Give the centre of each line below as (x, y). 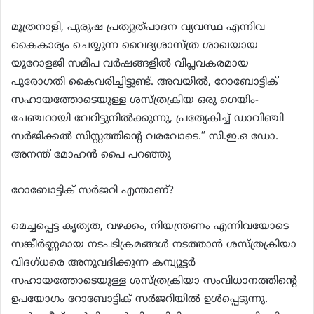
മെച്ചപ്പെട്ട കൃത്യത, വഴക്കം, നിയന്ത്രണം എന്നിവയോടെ (150, 226)
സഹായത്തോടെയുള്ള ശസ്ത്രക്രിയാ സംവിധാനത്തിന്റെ (154, 281)
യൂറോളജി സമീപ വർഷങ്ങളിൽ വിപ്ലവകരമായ (130, 64)
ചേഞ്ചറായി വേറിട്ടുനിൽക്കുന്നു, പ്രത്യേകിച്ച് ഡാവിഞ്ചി (148, 118)
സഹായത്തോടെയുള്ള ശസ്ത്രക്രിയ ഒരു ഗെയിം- (135, 100)
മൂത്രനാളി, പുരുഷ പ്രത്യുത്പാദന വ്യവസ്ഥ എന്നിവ (138, 27)
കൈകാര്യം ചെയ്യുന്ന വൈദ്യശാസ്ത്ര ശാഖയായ (135, 46)
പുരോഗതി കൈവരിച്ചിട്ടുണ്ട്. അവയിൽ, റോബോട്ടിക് (145, 82)
